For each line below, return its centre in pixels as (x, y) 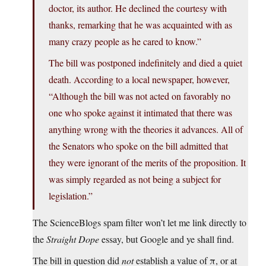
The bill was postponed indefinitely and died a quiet (145, 63)
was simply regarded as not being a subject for (135, 179)
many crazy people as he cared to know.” (125, 42)
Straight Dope (73, 239)
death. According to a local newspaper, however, (139, 80)
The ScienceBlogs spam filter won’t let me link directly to (140, 223)
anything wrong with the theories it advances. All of (146, 129)
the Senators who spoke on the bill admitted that (138, 146)
